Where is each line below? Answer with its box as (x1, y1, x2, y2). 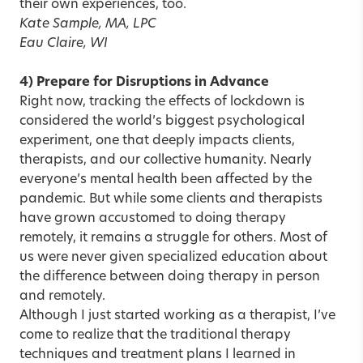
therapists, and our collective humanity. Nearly (19, 153, 312, 167)
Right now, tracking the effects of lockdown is (19, 95, 305, 109)
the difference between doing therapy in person (19, 270, 320, 284)
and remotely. (19, 289, 112, 303)
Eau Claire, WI (19, 36, 108, 50)
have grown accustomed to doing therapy (19, 211, 286, 225)
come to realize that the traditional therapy (19, 328, 291, 342)
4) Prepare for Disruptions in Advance (19, 75, 269, 89)
